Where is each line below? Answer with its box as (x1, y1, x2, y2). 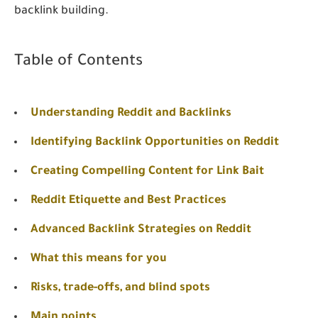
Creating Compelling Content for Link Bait (31, 165, 264, 178)
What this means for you (31, 252, 167, 265)
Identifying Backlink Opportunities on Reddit (31, 136, 279, 149)
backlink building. (14, 4, 109, 18)
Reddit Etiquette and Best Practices (31, 194, 226, 207)
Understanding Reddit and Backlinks (31, 106, 231, 120)
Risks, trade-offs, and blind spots (31, 281, 210, 295)
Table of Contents (14, 53, 143, 71)
